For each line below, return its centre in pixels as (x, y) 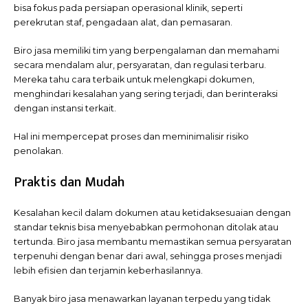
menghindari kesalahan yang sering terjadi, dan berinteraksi (146, 94)
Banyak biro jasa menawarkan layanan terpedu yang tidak (142, 299)
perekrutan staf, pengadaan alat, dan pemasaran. (123, 22)
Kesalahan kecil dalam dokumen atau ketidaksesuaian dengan (152, 212)
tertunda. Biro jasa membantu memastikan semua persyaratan (153, 241)
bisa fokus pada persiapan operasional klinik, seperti (128, 8)
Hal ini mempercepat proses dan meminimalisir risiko (131, 137)
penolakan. (38, 151)
